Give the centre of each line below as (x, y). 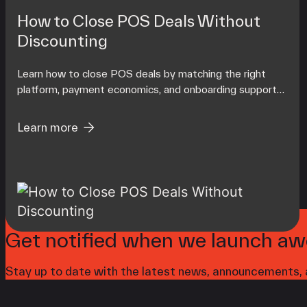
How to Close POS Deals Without (138, 21)
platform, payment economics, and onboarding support (147, 89)
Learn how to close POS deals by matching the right (141, 73)
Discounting (62, 40)
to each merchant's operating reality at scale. (124, 105)
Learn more (47, 127)
